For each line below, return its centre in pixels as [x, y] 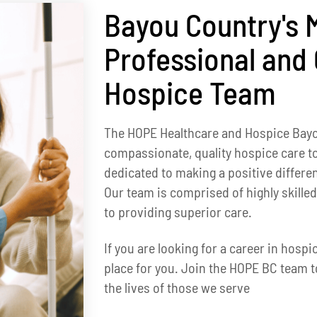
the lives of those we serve [177, 287]
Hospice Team [190, 92]
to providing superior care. [178, 212]
